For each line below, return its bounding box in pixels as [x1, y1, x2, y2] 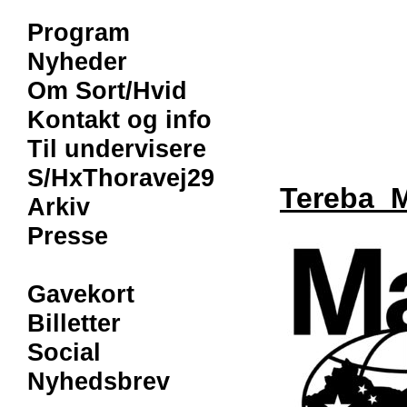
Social [27, 338, 101, 366]
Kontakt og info [27, 105, 212, 134]
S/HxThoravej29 [27, 164, 214, 192]
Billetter [27, 309, 121, 337]
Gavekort [27, 280, 134, 308]
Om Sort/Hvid [27, 76, 187, 104]
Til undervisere [27, 134, 206, 163]
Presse [27, 222, 108, 250]
